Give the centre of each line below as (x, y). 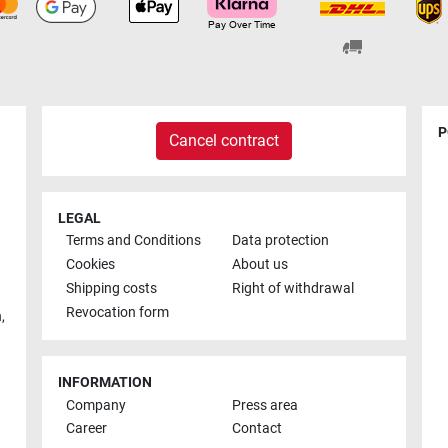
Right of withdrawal (293, 288)
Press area (265, 405)
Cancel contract (224, 140)
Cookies (90, 264)
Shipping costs (111, 288)
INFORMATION (105, 383)
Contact (257, 429)
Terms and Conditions (133, 241)
